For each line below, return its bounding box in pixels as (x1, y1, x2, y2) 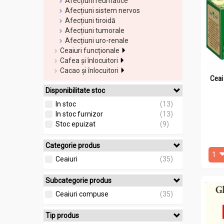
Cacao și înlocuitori (60, 66, 118, 74)
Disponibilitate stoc (45, 86, 105, 94)
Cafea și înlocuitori (60, 56, 118, 64)
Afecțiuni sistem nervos (65, 6, 140, 14)
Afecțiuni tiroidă (65, 16, 115, 24)
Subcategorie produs (45, 176, 111, 184)
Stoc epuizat (55, 120, 95, 128)
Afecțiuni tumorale (65, 26, 124, 34)
